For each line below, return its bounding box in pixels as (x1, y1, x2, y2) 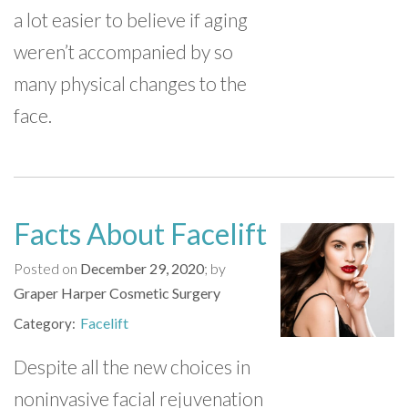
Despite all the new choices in (14, 355, 250, 378)
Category (14, 315, 72, 331)
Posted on (14, 260, 80, 277)
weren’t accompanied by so (14, 40, 233, 63)
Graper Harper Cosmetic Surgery (14, 284, 220, 301)
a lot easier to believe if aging (14, 8, 248, 31)
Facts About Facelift (14, 216, 267, 251)
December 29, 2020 (80, 260, 204, 277)
